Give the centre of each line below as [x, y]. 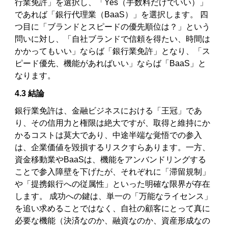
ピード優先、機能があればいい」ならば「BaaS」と [111, 64]
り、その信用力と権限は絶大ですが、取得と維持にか [113, 123]
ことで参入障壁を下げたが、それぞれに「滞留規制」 [113, 172]
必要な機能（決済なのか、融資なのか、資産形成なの [113, 221]
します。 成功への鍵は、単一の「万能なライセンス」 [114, 196]
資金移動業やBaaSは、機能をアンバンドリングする [111, 160]
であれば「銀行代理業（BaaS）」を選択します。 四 [112, 15]
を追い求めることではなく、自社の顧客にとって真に [113, 209]
